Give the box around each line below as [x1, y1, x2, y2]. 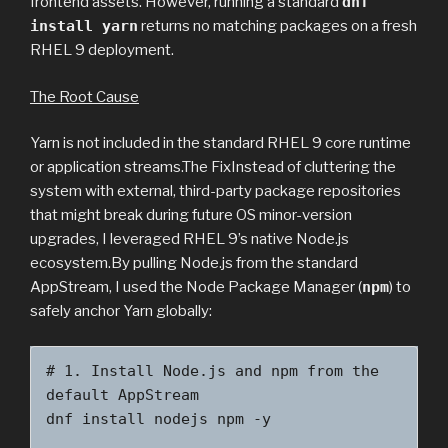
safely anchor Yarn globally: [30, 302, 212, 321]
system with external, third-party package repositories [30, 182, 401, 201]
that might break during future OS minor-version [30, 206, 352, 225]
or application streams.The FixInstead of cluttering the [30, 158, 396, 177]
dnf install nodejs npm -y [46, 409, 271, 428]
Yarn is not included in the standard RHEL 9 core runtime [30, 134, 411, 153]
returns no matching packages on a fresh [138, 17, 417, 36]
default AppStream [46, 385, 199, 404]
